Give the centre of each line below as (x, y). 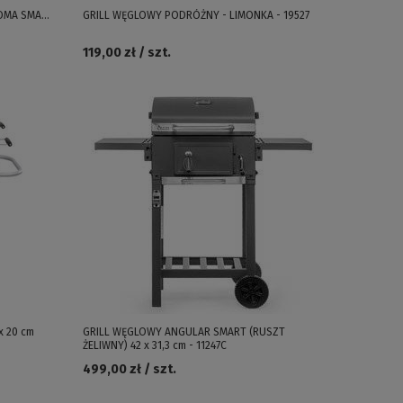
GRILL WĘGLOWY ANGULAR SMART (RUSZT (184, 332)
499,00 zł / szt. (129, 369)
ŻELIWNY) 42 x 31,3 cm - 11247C (154, 345)
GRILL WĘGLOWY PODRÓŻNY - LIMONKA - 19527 (196, 15)
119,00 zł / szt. (126, 53)
